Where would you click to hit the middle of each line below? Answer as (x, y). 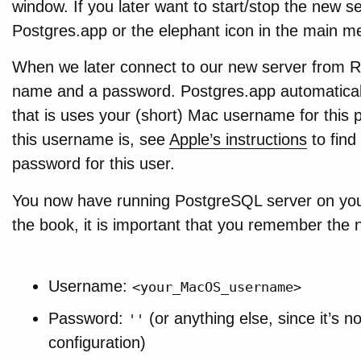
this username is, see (90, 140)
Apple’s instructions (238, 140)
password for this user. (93, 164)
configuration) (98, 342)
